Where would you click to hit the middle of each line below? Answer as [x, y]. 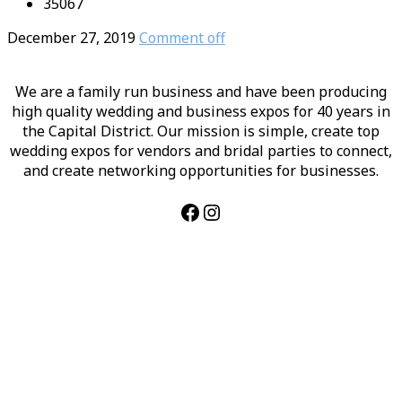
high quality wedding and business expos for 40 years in [201, 111]
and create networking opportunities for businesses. [201, 170]
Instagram [252, 211]
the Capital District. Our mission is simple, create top [201, 131]
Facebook [226, 211]
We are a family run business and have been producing [201, 91]
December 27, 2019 [71, 37]
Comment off [182, 37]
